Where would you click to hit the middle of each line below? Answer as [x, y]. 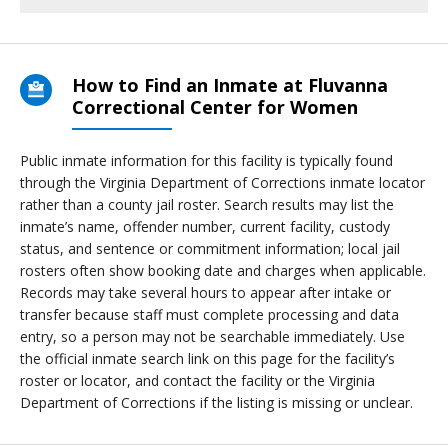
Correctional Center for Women [215, 107]
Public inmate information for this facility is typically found [206, 160]
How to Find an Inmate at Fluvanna [230, 85]
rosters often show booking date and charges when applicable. [223, 270]
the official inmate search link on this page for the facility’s [207, 358]
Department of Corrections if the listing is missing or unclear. [216, 402]
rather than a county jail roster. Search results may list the [207, 204]
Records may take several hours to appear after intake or [205, 292]
